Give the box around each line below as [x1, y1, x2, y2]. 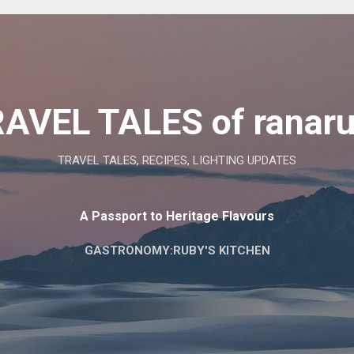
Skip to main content [123, 13, 231, 27]
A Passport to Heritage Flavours [80, 209, 274, 224]
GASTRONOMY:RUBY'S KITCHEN [84, 243, 270, 258]
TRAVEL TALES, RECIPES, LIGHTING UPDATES [58, 153, 296, 168]
